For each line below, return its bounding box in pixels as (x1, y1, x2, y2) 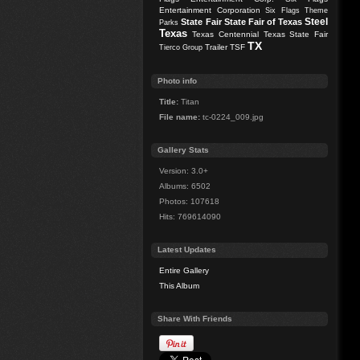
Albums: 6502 (159, 181, 211, 190)
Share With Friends (157, 314, 233, 324)
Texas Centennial (192, 30, 259, 39)
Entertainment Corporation (159, 6, 260, 15)
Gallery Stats (157, 145, 210, 155)
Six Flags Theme (265, 6, 329, 15)
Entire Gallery (159, 265, 210, 275)
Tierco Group (159, 43, 203, 52)
